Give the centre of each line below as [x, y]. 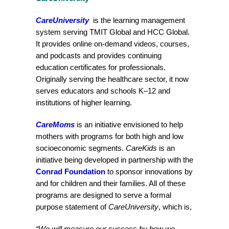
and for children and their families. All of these [111, 183]
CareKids [141, 148]
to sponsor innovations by [149, 171]
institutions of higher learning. [84, 102]
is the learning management [137, 20]
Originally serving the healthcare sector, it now [112, 79]
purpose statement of [72, 207]
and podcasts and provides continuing [99, 55]
